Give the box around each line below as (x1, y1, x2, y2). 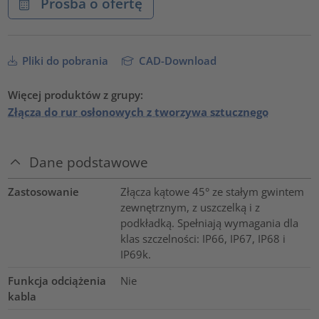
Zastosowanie (8, 184, 80, 199)
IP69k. (120, 246, 151, 261)
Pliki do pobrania (19, 53, 109, 68)
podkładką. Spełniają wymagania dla (120, 215, 298, 230)
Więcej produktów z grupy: (8, 88, 144, 103)
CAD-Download (136, 53, 217, 68)
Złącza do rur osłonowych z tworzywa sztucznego (8, 105, 269, 120)
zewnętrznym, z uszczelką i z (120, 199, 260, 214)
